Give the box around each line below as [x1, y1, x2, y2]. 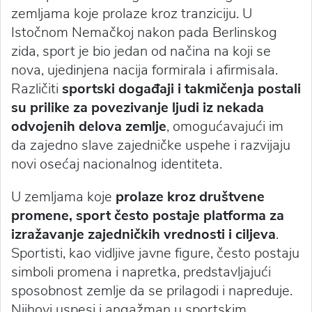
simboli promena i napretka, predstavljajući [11, 263, 271, 282]
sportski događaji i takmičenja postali [62, 79, 301, 99]
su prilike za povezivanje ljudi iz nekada [11, 98, 264, 118]
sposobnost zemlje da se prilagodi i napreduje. [11, 281, 292, 301]
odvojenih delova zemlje [11, 117, 166, 136]
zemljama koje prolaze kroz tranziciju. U [11, 4, 252, 24]
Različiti [11, 79, 62, 99]
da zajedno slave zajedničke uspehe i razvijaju [11, 136, 290, 155]
